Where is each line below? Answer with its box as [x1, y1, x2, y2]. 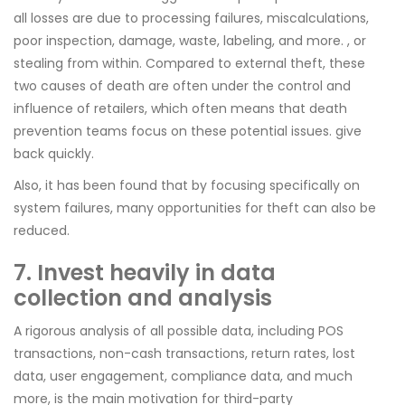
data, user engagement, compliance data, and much [14, 367, 353, 385]
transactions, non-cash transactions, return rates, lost [14, 344, 355, 363]
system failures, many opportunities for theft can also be [14, 199, 376, 217]
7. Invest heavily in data [14, 258, 276, 287]
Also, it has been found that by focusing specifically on [14, 176, 360, 194]
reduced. [14, 221, 70, 240]
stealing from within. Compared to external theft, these [14, 54, 365, 72]
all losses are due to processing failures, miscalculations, [14, 9, 369, 27]
